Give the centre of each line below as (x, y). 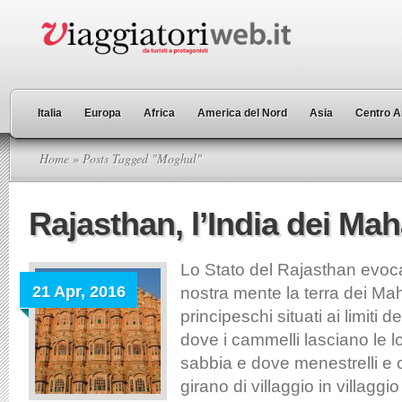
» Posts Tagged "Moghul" (135, 158)
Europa (103, 113)
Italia (50, 113)
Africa (159, 113)
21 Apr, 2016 (79, 292)
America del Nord (242, 113)
